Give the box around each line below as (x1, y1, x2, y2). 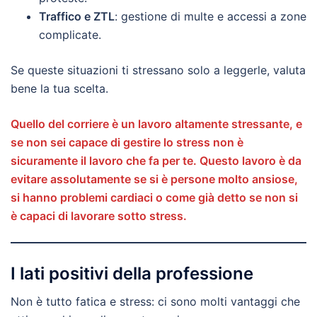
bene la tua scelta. (11, 81, 108, 96)
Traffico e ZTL (39, 8, 115, 23)
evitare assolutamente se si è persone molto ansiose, (11, 171, 298, 186)
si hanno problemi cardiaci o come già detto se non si (11, 190, 298, 204)
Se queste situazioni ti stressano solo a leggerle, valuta (11, 62, 306, 77)
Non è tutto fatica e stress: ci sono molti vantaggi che (11, 294, 300, 309)
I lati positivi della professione (11, 263, 253, 284)
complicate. (39, 27, 101, 42)
